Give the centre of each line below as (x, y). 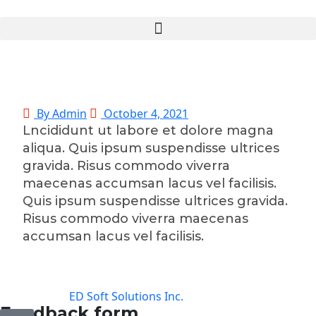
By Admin (60, 114)
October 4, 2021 (145, 114)
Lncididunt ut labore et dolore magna (148, 130)
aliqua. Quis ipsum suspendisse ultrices (151, 148)
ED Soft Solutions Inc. (126, 296)
